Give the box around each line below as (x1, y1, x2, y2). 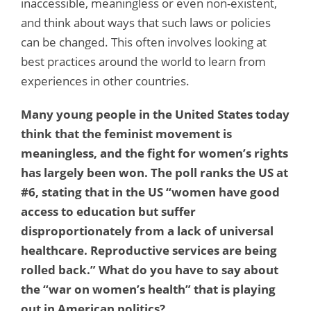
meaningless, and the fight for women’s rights (21, 144, 288, 161)
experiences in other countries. (21, 72, 190, 89)
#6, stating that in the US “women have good (21, 183, 280, 200)
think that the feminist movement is (21, 125, 232, 142)
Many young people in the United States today (21, 106, 289, 122)
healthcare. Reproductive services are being (21, 242, 277, 258)
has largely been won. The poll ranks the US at (21, 164, 288, 180)
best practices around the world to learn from (21, 53, 266, 69)
